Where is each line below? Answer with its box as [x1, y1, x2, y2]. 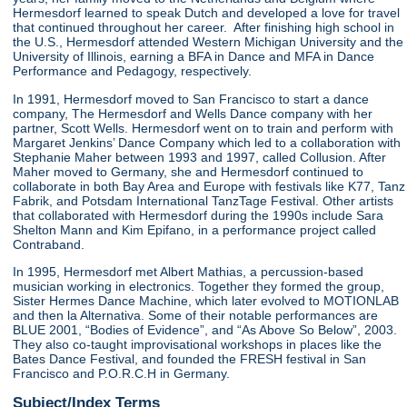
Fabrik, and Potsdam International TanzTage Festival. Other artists [13, 193, 394, 208]
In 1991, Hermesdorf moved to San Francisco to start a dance [13, 91, 370, 106]
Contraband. [13, 236, 85, 252]
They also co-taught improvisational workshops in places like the [13, 336, 382, 352]
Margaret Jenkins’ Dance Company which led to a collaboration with [13, 134, 402, 150]
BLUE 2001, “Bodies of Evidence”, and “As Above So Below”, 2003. [13, 322, 398, 337]
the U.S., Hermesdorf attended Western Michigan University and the [13, 35, 404, 50]
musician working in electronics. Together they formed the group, [13, 278, 385, 293]
